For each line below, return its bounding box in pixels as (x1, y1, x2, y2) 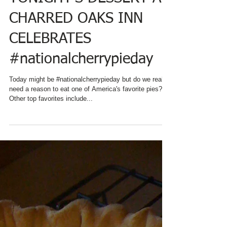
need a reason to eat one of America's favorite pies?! (9, 158, 164, 166)
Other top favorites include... (9, 168, 93, 175)
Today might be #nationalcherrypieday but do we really (9, 148, 168, 156)
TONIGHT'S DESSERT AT (9, 64, 169, 79)
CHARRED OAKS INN (9, 84, 143, 99)
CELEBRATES (9, 104, 91, 119)
